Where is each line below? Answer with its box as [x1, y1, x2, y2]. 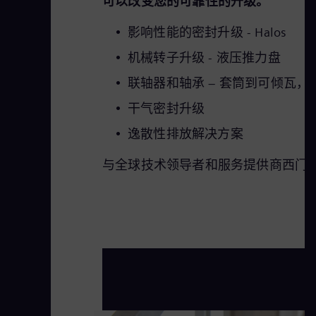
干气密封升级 [128, 101, 205, 116]
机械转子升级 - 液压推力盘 [128, 50, 281, 65]
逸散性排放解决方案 [128, 126, 243, 141]
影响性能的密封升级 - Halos [128, 25, 287, 39]
